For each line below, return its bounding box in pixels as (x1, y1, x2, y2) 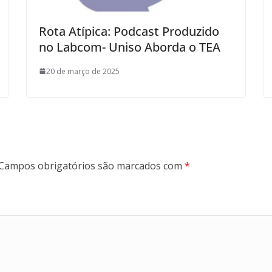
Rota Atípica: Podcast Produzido (39, 22, 219, 39)
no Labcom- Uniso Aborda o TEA (39, 38, 220, 55)
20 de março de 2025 (46, 66, 120, 76)
